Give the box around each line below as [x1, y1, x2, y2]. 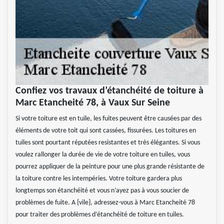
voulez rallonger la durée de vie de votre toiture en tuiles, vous [15, 151, 190, 159]
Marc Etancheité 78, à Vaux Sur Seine [15, 98, 170, 108]
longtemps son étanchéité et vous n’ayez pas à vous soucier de [15, 187, 189, 195]
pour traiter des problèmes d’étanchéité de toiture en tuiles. [15, 211, 184, 219]
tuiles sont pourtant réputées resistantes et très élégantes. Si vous [15, 139, 200, 147]
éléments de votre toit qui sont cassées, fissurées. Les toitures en [15, 127, 196, 135]
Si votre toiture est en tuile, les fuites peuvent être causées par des [15, 115, 201, 123]
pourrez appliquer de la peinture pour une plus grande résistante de [15, 163, 204, 171]
